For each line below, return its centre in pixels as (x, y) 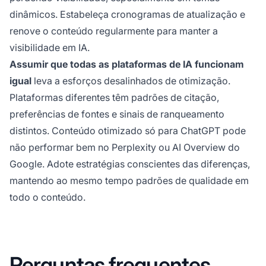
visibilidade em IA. (50, 47)
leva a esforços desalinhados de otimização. (131, 80)
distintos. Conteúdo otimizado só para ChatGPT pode (128, 130)
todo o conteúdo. (47, 197)
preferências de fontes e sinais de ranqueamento (117, 114)
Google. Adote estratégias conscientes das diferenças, (130, 164)
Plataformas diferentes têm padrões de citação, (114, 97)
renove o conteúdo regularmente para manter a (114, 31)
